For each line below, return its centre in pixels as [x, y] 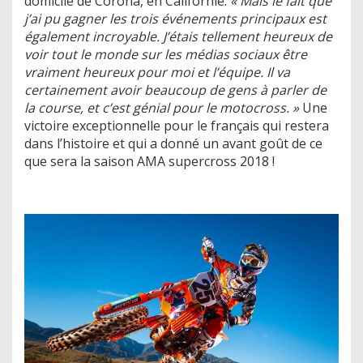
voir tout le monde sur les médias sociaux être [166, 54]
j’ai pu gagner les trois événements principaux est [175, 18]
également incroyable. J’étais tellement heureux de [178, 36]
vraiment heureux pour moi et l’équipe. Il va [157, 72]
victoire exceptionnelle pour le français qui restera [177, 125]
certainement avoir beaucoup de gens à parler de [175, 90]
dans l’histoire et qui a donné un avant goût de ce [173, 143]
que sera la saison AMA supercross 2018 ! [149, 161]
